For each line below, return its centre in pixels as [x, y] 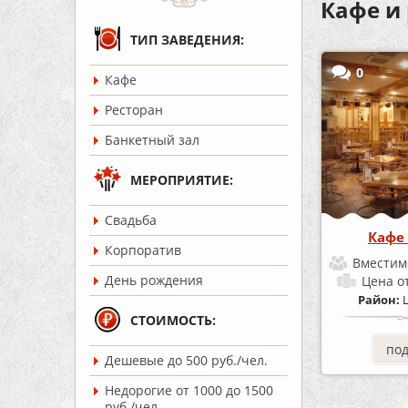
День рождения [154, 280]
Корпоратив [143, 250]
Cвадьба [131, 220]
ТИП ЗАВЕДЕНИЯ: [187, 40]
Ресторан [134, 110]
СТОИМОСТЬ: [173, 320]
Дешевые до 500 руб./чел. [186, 360]
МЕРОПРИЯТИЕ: [182, 180]
